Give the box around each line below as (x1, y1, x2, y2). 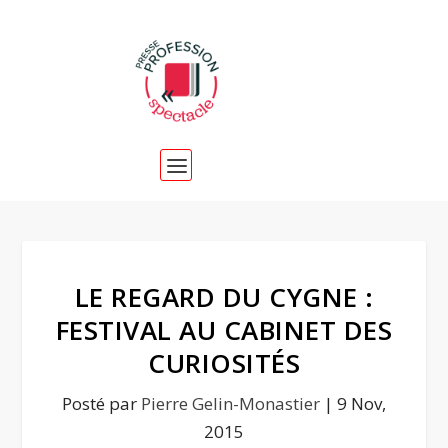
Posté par (62, 392, 141, 415)
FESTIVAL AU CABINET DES (55, 312, 393, 348)
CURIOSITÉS (148, 345, 300, 381)
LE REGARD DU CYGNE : (74, 279, 374, 315)
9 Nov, (337, 392, 386, 415)
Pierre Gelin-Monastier (141, 392, 320, 415)
